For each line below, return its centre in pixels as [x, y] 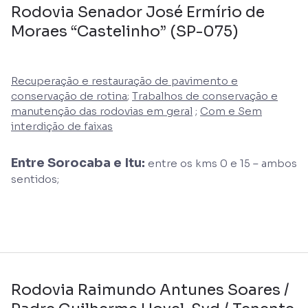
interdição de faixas [62, 126]
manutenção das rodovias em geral [102, 111]
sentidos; [35, 179]
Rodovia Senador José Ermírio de [138, 12]
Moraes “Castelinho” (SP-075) [125, 31]
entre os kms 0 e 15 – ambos [221, 163]
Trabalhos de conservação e [205, 96]
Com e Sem [231, 111]
